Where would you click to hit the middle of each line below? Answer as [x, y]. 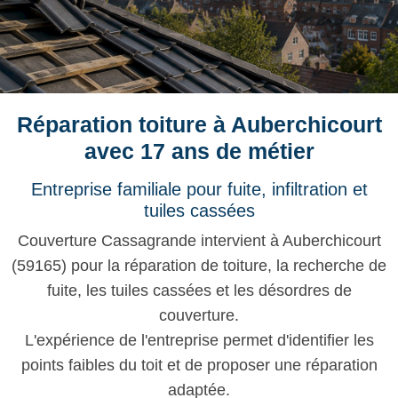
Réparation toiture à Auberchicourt [199, 124]
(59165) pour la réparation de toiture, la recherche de [199, 266]
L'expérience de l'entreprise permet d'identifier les [199, 340]
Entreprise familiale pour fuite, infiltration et [199, 189]
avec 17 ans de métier [199, 151]
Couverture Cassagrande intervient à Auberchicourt [199, 241]
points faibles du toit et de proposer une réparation [199, 365]
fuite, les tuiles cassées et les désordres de [199, 291]
